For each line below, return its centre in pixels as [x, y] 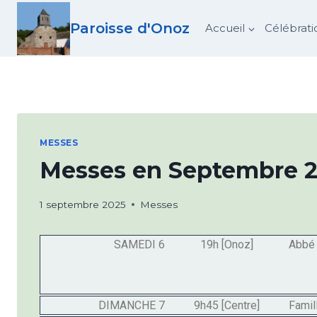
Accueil [225, 28]
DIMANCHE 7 [131, 305]
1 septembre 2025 [83, 204]
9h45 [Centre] [227, 305]
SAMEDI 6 [139, 244]
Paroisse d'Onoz [130, 28]
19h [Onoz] [227, 244]
